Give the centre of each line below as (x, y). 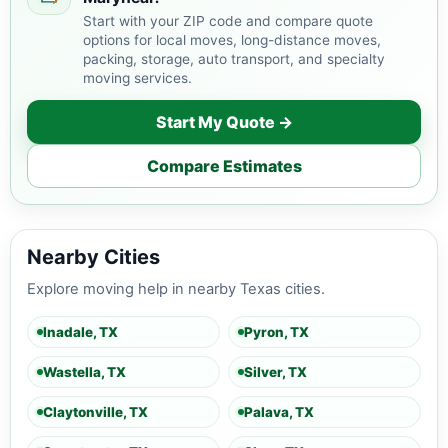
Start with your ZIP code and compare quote (228, 21)
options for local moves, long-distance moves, (232, 40)
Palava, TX (279, 411)
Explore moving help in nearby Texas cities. (176, 289)
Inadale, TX (80, 331)
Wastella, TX (84, 371)
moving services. (137, 78)
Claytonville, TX (95, 411)
